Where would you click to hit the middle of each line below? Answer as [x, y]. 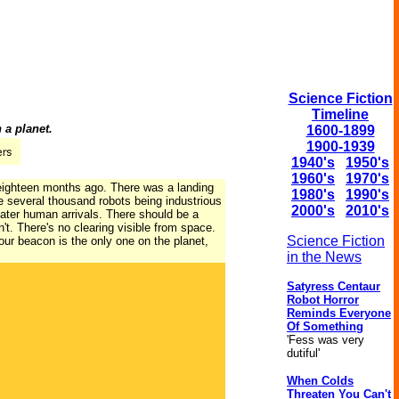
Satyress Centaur [334, 286]
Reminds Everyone [339, 313]
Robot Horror [323, 300]
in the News [324, 257]
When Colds [320, 381]
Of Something [325, 326]
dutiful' [303, 353]
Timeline [340, 114]
